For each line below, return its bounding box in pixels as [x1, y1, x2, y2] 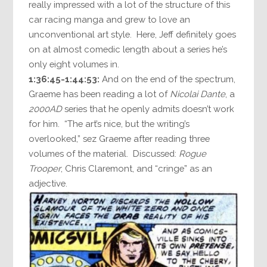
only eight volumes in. [29, 59, 120, 70]
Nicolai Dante [170, 89, 226, 100]
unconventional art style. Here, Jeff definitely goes [29, 29, 237, 40]
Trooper [29, 163, 61, 174]
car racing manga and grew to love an [29, 14, 191, 25]
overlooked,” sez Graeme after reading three [29, 133, 210, 144]
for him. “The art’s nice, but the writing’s [29, 119, 190, 129]
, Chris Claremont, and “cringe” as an [61, 163, 213, 174]
